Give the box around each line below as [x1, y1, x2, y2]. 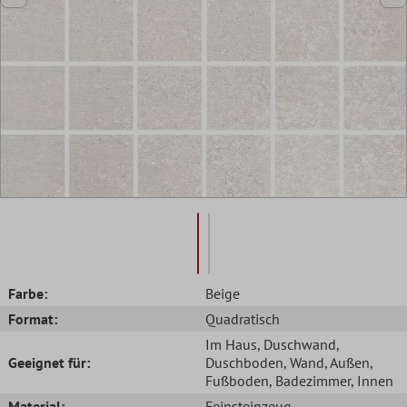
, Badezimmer [269, 371, 351, 390]
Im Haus [205, 334, 257, 353]
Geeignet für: [8, 352, 90, 372]
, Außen [324, 352, 370, 372]
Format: [8, 309, 57, 328]
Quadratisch [205, 309, 280, 328]
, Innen [351, 371, 393, 390]
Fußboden [205, 371, 269, 390]
